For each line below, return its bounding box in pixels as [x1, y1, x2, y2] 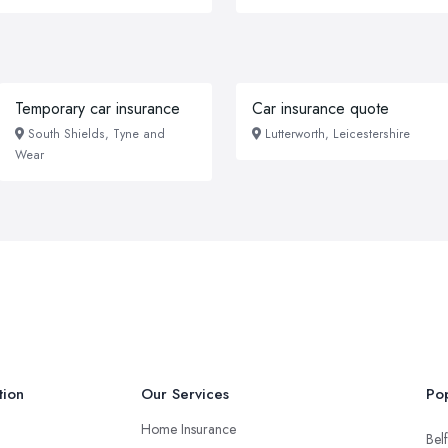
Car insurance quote [252, 97, 389, 120]
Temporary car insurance [14, 97, 180, 120]
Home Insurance [141, 419, 236, 439]
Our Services [141, 383, 229, 405]
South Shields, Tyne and [27, 125, 165, 143]
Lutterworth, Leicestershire [265, 125, 410, 143]
